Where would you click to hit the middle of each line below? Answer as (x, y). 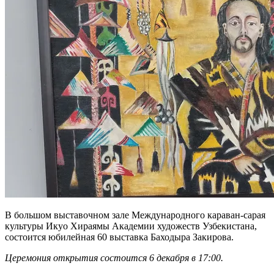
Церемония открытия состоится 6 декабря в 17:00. (114, 258)
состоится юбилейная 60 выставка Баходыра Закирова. (119, 237)
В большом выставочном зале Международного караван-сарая (135, 215)
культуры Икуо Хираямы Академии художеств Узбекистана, (131, 226)
